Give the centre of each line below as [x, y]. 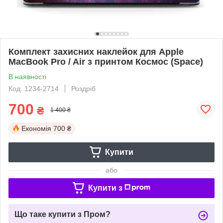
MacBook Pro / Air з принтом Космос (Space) [106, 61]
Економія [36, 128]
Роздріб [83, 88]
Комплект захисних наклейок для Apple [96, 52]
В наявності [27, 76]
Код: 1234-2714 [34, 88]
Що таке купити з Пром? [62, 214]
